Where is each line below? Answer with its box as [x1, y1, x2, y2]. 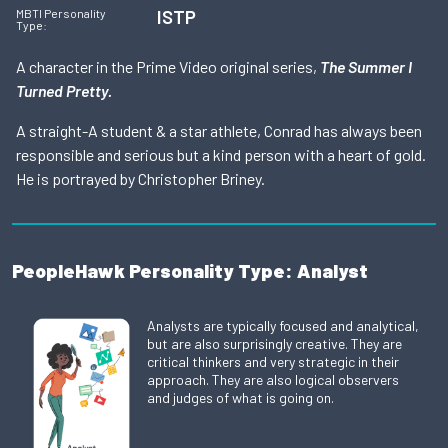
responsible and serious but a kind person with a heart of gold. [16, 145, 426, 165]
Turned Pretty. [16, 81, 112, 101]
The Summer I [320, 57, 412, 77]
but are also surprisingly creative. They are [147, 335, 403, 353]
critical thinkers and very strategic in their [147, 353, 400, 371]
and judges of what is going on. [147, 389, 335, 407]
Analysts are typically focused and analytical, [147, 317, 420, 335]
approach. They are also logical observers [147, 371, 400, 389]
